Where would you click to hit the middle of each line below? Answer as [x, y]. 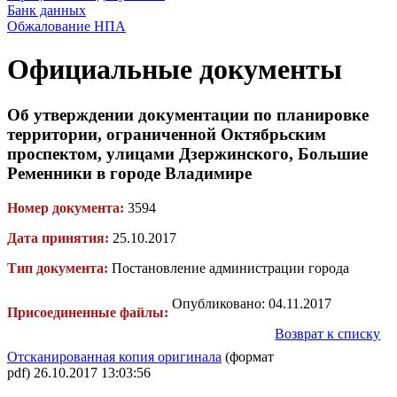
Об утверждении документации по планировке [188, 114]
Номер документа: [66, 207]
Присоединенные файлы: [90, 312]
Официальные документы [175, 70]
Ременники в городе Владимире [129, 173]
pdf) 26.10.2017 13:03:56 [79, 372]
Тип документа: [58, 268]
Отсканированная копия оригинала [114, 356]
